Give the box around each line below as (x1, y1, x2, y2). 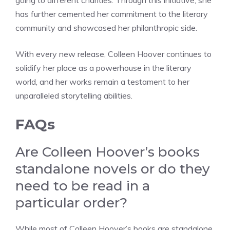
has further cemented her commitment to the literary (15, 9, 208, 20)
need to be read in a (15, 178, 150, 195)
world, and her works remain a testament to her (15, 76, 189, 87)
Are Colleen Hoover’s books (15, 144, 200, 161)
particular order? (15, 195, 127, 212)
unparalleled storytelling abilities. (15, 90, 132, 101)
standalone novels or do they (15, 161, 210, 178)
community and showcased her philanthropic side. (15, 23, 197, 33)
